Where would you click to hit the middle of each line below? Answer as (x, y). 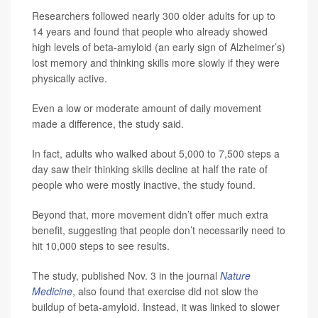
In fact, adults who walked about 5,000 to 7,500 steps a (156, 154)
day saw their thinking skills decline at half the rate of (150, 169)
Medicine (52, 291)
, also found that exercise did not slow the (165, 291)
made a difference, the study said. (108, 124)
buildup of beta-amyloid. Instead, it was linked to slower (156, 307)
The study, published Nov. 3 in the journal (126, 276)
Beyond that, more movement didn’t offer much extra (150, 215)
